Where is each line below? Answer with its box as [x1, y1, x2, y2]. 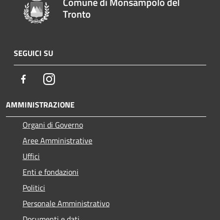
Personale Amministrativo [23, 197, 110, 209]
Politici [23, 181, 45, 193]
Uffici [23, 150, 40, 162]
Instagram [55, 72, 88, 84]
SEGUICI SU [14, 47, 53, 59]
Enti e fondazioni [23, 165, 79, 178]
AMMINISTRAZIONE [6, 98, 75, 110]
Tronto [63, 6, 91, 22]
